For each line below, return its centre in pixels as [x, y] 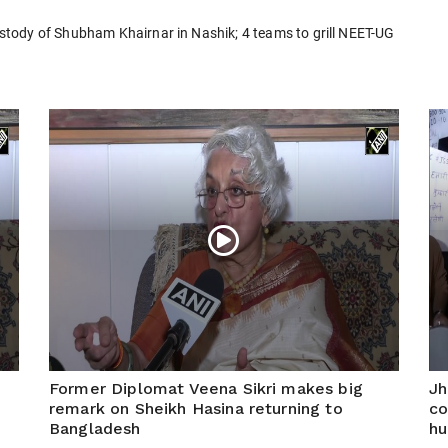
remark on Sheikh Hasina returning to [196, 409]
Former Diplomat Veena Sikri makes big [206, 389]
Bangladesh [95, 429]
